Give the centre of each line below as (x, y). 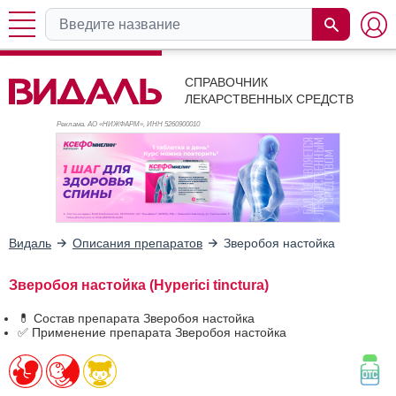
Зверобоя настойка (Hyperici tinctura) (139, 285)
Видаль (30, 243)
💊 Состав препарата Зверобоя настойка (136, 318)
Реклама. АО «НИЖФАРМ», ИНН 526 (116, 124)
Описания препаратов (137, 243)
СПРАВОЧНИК (226, 82)
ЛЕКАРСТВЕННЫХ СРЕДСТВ (269, 99)
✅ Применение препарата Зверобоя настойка (152, 332)
